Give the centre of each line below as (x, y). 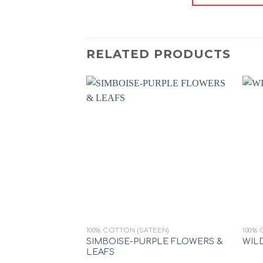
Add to (209, 129)
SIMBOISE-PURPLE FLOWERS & (154, 241)
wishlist (210, 137)
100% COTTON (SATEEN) (127, 230)
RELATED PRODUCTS (159, 54)
